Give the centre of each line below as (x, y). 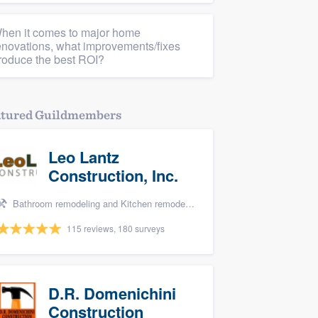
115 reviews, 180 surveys (116, 228)
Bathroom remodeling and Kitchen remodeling (98, 203)
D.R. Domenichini (112, 293)
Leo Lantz (84, 157)
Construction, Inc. (113, 175)
